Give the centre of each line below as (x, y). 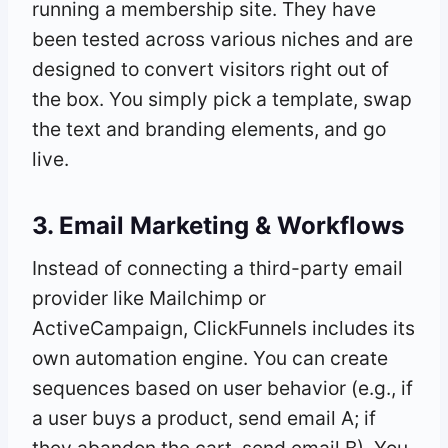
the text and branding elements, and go (209, 128)
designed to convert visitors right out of (210, 68)
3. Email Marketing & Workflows (218, 225)
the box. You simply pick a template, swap (222, 98)
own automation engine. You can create (210, 357)
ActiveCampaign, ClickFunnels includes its (223, 327)
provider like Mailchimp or (149, 297)
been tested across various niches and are (222, 38)
